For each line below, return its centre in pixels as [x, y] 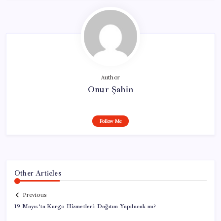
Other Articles [38, 173]
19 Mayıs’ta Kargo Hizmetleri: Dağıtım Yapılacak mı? [85, 207]
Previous [35, 195]
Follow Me [110, 121]
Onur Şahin [110, 89]
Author [110, 77]
